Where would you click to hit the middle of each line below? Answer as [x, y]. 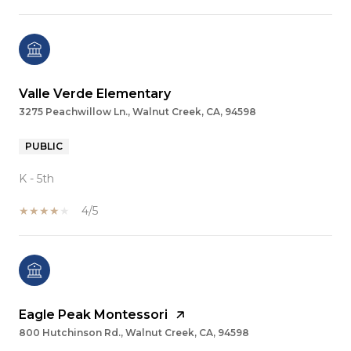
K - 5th [36, 178]
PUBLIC [44, 146]
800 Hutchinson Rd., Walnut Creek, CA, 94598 [134, 332]
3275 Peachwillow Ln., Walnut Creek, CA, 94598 [138, 111]
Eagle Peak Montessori [93, 314]
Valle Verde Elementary [95, 93]
